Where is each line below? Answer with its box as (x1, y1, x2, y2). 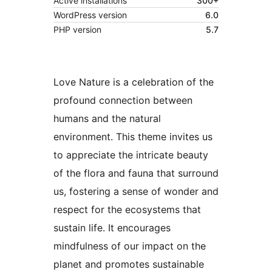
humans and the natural (53, 112, 161, 124)
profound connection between (53, 93, 192, 106)
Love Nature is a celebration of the (53, 75, 214, 88)
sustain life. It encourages (53, 221, 171, 234)
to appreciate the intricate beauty (53, 148, 208, 161)
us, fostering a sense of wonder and (53, 185, 219, 197)
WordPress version (53, 9, 127, 20)
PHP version (53, 24, 101, 35)
